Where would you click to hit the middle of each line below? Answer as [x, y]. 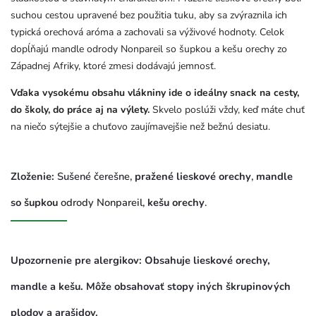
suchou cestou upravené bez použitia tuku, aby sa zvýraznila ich [149, 16]
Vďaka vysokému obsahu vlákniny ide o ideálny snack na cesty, [155, 93]
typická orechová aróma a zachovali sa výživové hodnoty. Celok [147, 32]
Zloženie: [32, 176]
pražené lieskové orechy [193, 176]
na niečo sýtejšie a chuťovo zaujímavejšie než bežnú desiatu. [140, 127]
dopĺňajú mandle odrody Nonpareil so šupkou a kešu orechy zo [149, 49]
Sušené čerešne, [95, 176]
